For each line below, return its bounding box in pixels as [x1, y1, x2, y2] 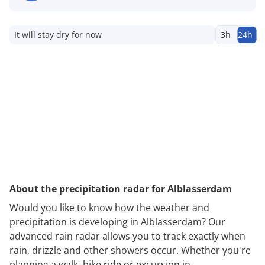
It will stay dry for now [14, 28, 102, 40]
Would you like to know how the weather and [9, 201, 209, 214]
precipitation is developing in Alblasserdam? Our [9, 215, 225, 228]
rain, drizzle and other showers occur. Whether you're [9, 243, 251, 257]
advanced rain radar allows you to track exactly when [9, 229, 245, 243]
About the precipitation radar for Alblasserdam [9, 182, 232, 195]
